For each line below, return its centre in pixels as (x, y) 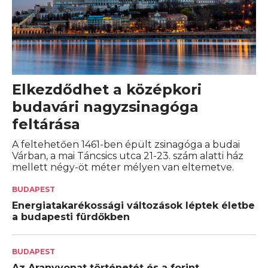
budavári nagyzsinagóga (105, 107)
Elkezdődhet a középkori (107, 90)
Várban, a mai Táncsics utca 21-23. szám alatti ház (128, 156)
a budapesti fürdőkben (71, 217)
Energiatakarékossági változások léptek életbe (133, 206)
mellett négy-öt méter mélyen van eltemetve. (123, 167)
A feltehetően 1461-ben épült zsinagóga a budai (126, 145)
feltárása (46, 124)
